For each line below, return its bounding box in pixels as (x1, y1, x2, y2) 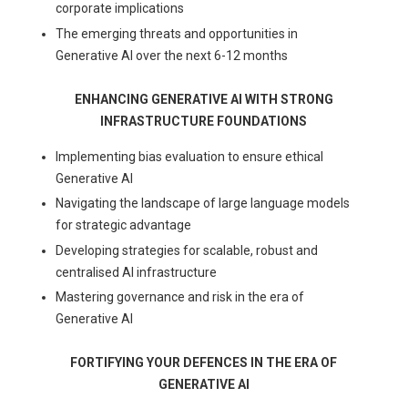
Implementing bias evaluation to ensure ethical (56, 148, 324, 164)
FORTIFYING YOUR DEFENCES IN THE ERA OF (70, 355, 338, 371)
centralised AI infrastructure (56, 264, 218, 280)
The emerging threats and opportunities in (56, 25, 299, 41)
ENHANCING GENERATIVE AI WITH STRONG (74, 91, 333, 107)
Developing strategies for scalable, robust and (56, 242, 319, 258)
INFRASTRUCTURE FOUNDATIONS (100, 113, 308, 128)
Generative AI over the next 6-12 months (56, 47, 289, 63)
